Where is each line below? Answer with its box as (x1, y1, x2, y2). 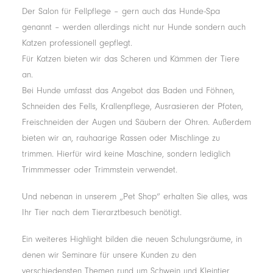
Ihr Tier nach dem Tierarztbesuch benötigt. (22, 207, 182, 218)
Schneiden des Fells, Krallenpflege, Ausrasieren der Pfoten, (22, 101, 243, 112)
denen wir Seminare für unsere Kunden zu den (22, 250, 196, 260)
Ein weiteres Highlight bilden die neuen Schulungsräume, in (22, 234, 242, 244)
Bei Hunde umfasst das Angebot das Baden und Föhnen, (22, 85, 235, 96)
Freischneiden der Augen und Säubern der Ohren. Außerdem (22, 117, 251, 127)
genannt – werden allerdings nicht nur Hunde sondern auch (22, 22, 246, 32)
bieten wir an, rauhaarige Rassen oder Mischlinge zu (22, 133, 220, 143)
